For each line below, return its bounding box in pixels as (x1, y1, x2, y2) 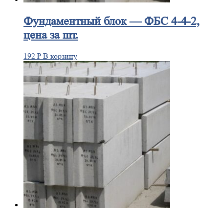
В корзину (43, 51, 77, 61)
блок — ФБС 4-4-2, (101, 14, 199, 28)
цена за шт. (23, 28, 78, 42)
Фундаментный (23, 14, 101, 28)
